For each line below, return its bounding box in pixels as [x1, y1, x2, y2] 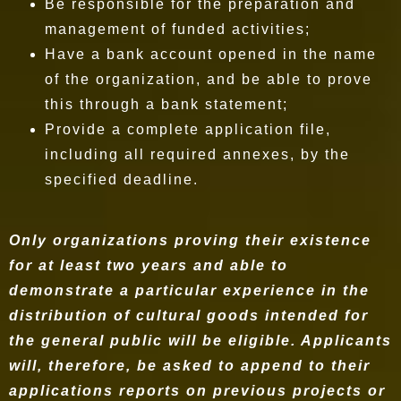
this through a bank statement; [45, 97, 294, 113]
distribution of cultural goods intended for [9, 308, 369, 324]
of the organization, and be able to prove [45, 72, 372, 88]
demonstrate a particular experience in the [9, 283, 370, 299]
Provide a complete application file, [45, 122, 331, 138]
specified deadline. [45, 172, 204, 188]
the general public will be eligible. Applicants [9, 333, 392, 349]
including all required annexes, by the [45, 147, 350, 163]
